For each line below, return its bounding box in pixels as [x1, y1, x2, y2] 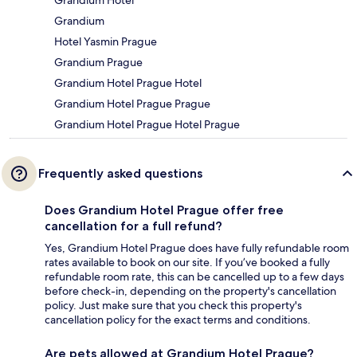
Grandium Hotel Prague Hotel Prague [54, 116, 240, 131]
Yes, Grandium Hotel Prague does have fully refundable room [45, 240, 349, 255]
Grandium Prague [54, 54, 143, 69]
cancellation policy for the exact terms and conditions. [45, 312, 311, 327]
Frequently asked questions [38, 165, 202, 181]
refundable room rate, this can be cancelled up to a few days [45, 269, 344, 284]
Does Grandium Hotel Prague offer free [45, 202, 284, 218]
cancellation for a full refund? [45, 218, 222, 233]
